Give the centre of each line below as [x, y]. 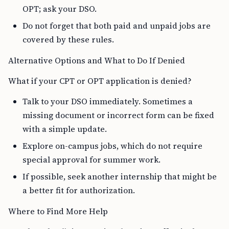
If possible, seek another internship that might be [120, 176]
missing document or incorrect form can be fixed [118, 115]
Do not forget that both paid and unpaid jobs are [117, 26]
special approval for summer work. [91, 159]
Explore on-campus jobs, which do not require [112, 146]
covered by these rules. [68, 39]
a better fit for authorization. [79, 190]
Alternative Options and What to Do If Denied [97, 60]
